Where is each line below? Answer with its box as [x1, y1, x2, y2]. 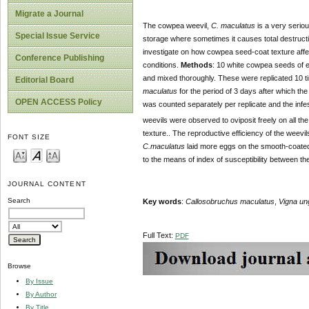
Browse [8, 262, 31, 270]
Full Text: [142, 230, 175, 239]
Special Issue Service [15, 31, 100, 41]
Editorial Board [15, 75, 74, 85]
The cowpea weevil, [142, 21, 211, 30]
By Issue [26, 277, 53, 285]
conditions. [142, 61, 181, 70]
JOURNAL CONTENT [8, 180, 86, 188]
